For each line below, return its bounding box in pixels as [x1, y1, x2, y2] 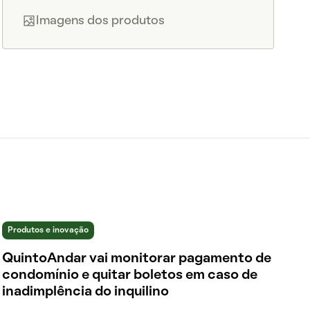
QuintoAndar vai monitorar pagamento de [1, 253, 271, 265]
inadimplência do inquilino [1, 286, 169, 298]
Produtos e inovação [7, 227, 89, 234]
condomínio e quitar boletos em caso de [1, 269, 257, 282]
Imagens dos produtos [35, 15, 165, 26]
